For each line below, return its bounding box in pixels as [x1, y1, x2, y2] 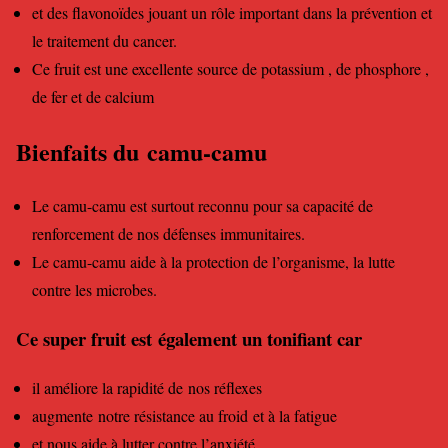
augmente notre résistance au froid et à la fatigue [32, 404, 337, 426]
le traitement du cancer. [32, 29, 177, 51]
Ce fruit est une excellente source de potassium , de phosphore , [32, 57, 429, 79]
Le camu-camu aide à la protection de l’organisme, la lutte [32, 251, 395, 273]
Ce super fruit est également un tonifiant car [16, 325, 362, 353]
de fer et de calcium [32, 85, 154, 107]
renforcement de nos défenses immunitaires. [32, 223, 305, 245]
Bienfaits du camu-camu [16, 133, 267, 169]
